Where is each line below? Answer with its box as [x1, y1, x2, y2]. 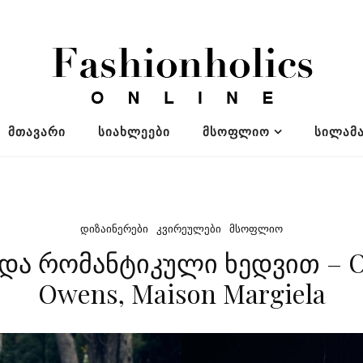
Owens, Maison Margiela [37, 275, 326, 310]
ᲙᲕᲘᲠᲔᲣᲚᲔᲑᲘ [156, 223, 221, 235]
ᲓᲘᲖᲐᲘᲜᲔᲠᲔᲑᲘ [80, 223, 148, 235]
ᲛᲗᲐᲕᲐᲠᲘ [7, 125, 66, 139]
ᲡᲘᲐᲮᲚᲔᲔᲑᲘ [97, 125, 170, 139]
